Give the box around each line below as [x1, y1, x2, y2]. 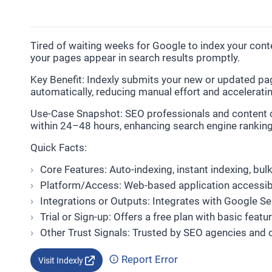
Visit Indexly [38, 256, 85, 265]
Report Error [118, 253, 178, 265]
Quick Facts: [30, 141, 87, 154]
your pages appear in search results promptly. [30, 52, 240, 64]
